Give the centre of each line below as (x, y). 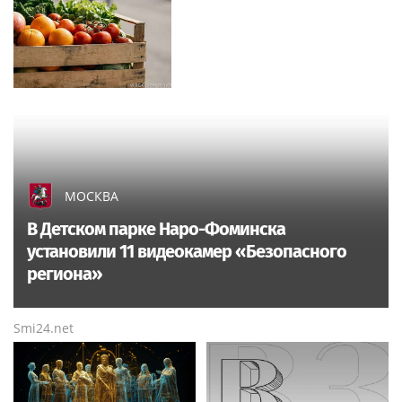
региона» (65, 273)
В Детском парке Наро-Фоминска (156, 228)
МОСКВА (92, 196)
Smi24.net (44, 328)
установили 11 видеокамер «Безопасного (187, 251)
